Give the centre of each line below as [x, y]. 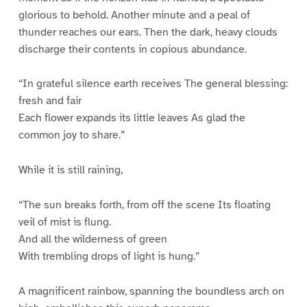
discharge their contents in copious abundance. [132, 49]
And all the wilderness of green [93, 240]
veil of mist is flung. [64, 222]
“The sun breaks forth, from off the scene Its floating [144, 205]
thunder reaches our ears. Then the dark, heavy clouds [148, 32]
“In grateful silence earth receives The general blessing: [153, 84]
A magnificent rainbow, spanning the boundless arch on [151, 292]
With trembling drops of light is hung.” [109, 257]
